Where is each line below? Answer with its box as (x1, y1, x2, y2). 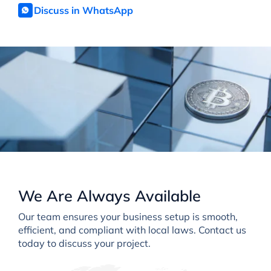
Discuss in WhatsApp (33, 4, 133, 16)
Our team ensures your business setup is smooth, (18, 210, 238, 223)
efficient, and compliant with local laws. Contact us (18, 223, 246, 236)
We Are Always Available (18, 186, 201, 205)
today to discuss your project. (18, 237, 151, 249)
